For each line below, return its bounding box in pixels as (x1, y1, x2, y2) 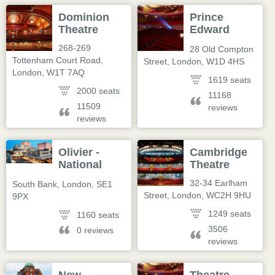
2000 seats (77, 86, 120, 96)
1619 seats (208, 75, 252, 85)
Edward (190, 23, 230, 36)
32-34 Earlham (190, 178, 248, 188)
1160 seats (77, 210, 120, 220)
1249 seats (208, 209, 252, 219)
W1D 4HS (206, 56, 244, 66)
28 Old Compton (190, 44, 254, 54)
